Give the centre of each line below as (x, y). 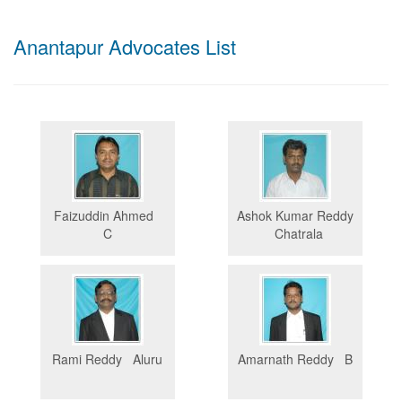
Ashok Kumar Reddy (295, 216)
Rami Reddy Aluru (107, 359)
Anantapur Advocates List (125, 47)
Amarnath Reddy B (295, 359)
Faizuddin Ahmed (107, 216)
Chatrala (295, 234)
